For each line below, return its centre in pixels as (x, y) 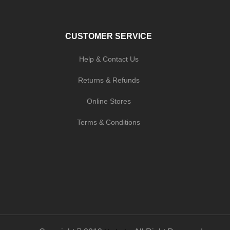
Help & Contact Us (109, 59)
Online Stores (109, 101)
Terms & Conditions (109, 122)
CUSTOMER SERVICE (109, 36)
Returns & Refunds (109, 80)
